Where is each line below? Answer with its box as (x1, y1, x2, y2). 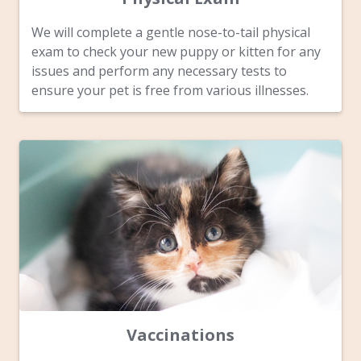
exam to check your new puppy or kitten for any (31, 43, 321, 61)
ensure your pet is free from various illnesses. (31, 81, 309, 100)
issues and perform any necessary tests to (31, 62, 287, 81)
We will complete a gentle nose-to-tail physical (31, 23, 310, 42)
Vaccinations (127, 324, 234, 346)
